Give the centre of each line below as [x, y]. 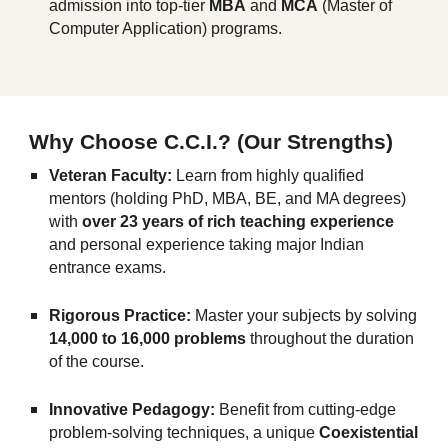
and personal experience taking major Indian [207, 244]
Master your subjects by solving [304, 315]
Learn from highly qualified [268, 175]
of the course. [97, 361]
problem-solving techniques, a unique [184, 432]
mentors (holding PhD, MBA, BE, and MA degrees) [228, 198]
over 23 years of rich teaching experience [238, 221]
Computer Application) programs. [166, 28]
